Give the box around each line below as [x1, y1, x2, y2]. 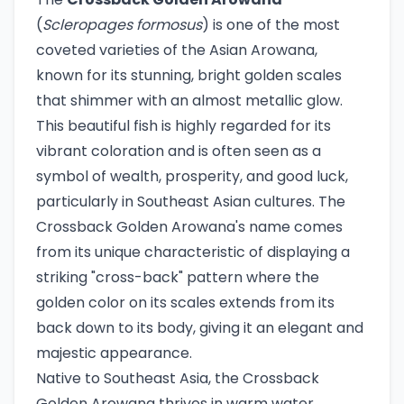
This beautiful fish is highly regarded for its [36, 115, 331, 136]
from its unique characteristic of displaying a [36, 241, 350, 262]
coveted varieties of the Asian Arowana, [36, 39, 317, 60]
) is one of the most [202, 14, 340, 35]
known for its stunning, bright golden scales [36, 64, 342, 86]
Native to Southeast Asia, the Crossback [36, 367, 319, 389]
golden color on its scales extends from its [36, 291, 335, 313]
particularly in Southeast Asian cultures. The [36, 190, 345, 212]
